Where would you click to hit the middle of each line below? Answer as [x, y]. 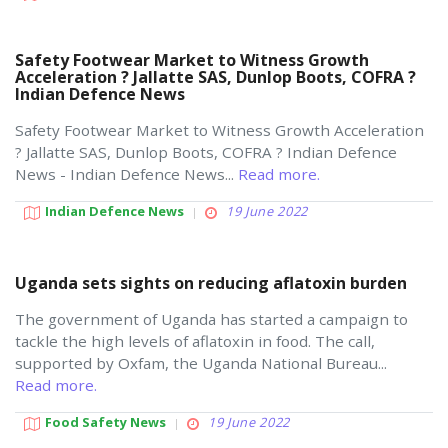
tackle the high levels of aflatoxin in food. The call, [195, 341]
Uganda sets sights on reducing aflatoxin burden [211, 283]
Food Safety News [105, 422]
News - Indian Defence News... [126, 174]
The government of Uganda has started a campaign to [211, 319]
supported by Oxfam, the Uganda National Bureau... [201, 363]
